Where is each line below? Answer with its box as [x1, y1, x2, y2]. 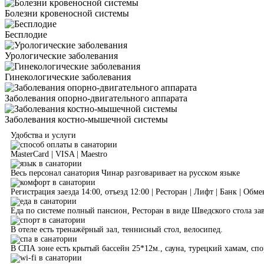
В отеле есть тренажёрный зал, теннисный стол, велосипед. [11, 225, 223, 234]
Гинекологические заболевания [5, 71, 131, 82]
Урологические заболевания [5, 50, 118, 61]
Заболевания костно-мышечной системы [5, 114, 168, 124]
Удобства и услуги [11, 130, 76, 140]
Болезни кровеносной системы [5, 8, 129, 18]
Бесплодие [5, 29, 47, 39]
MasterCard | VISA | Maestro [11, 149, 107, 159]
